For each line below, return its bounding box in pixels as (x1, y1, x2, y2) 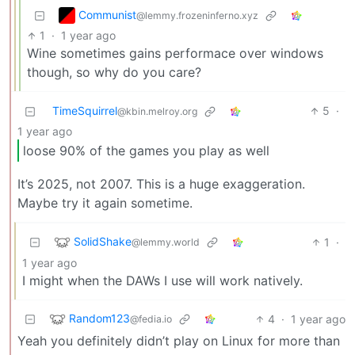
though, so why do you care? (27, 64, 201, 81)
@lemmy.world (132, 235, 200, 248)
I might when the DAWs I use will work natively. (22, 272, 303, 288)
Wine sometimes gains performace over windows (27, 45, 323, 62)
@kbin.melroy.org (117, 105, 197, 118)
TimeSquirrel (52, 104, 117, 118)
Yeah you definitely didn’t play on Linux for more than (17, 332, 340, 349)
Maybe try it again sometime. (17, 194, 193, 211)
